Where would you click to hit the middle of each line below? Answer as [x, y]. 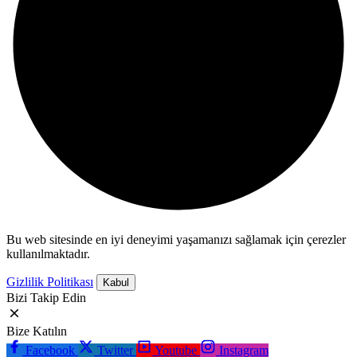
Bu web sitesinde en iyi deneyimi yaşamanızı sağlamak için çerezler [176, 240]
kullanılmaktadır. [48, 254]
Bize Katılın [37, 331]
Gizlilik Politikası [50, 282]
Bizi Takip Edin [46, 298]
